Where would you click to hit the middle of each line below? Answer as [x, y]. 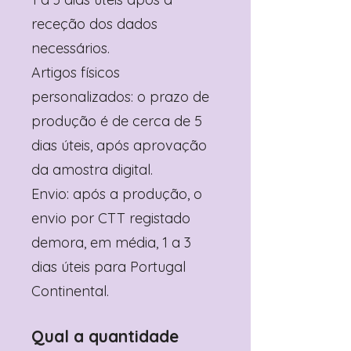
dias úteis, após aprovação [119, 145]
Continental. [70, 291]
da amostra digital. [92, 170]
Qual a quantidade [105, 336]
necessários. [71, 48]
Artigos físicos [76, 72]
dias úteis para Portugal [109, 267]
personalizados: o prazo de [120, 97]
